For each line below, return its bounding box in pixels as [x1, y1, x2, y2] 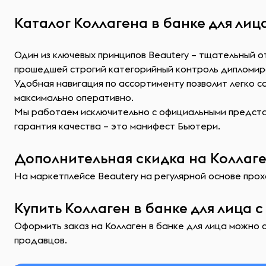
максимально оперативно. [14, 91, 134, 103]
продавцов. [14, 234, 67, 246]
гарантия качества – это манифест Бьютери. [14, 120, 220, 132]
